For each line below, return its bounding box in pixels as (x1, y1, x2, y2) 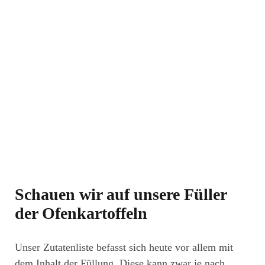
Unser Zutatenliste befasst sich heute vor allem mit (15, 241, 233, 253)
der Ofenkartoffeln (15, 203, 147, 222)
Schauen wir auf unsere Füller (15, 185, 227, 203)
